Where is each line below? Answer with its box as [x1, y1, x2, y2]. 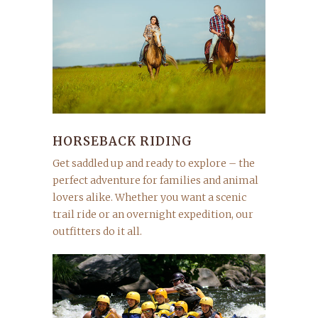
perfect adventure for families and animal [53, 174, 258, 187]
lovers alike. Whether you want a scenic [53, 191, 246, 204]
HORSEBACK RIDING [53, 133, 192, 149]
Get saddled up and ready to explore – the [53, 157, 255, 170]
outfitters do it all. [53, 225, 142, 238]
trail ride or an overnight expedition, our [53, 208, 253, 221]
